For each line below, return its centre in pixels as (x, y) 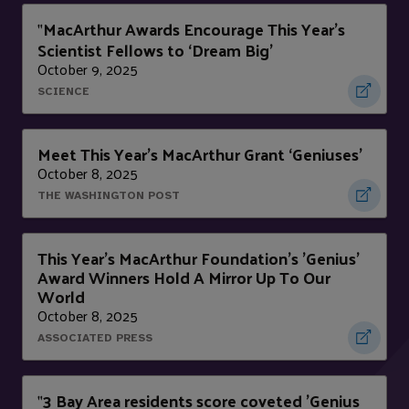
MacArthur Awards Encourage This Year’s (194, 29)
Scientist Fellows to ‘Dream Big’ (155, 50)
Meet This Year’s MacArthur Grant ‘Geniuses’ (200, 154)
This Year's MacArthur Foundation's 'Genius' (199, 258)
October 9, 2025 (88, 69)
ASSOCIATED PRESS (95, 338)
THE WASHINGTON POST (109, 196)
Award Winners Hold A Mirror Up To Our (184, 278)
